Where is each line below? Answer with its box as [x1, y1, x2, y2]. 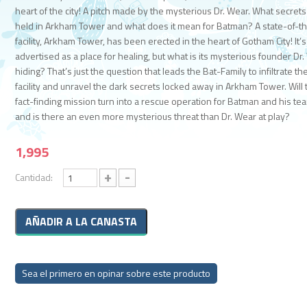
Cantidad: [15, 170, 53, 184]
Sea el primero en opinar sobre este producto [22, 266, 211, 280]
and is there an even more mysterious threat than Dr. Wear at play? [15, 109, 291, 123]
